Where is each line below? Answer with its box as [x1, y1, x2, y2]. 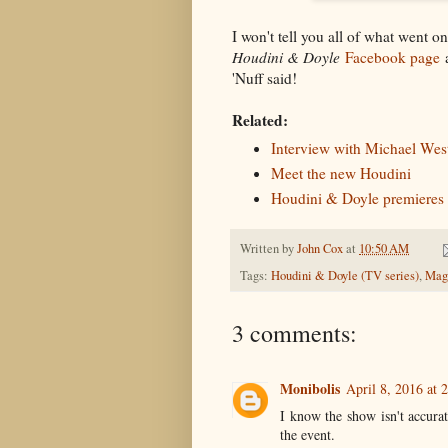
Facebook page [345, 46, 440, 67]
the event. [280, 425, 335, 445]
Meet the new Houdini [270, 163, 411, 184]
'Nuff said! [232, 67, 297, 88]
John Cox [297, 240, 343, 258]
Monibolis [280, 378, 340, 400]
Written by [240, 240, 297, 258]
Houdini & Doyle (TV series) [271, 267, 419, 285]
